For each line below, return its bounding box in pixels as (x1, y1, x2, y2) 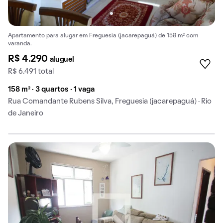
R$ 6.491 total (8, 68, 54, 75)
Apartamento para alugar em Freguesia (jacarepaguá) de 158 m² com (8, 33, 198, 38)
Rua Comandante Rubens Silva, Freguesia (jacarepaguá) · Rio (8, 98, 212, 105)
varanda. (8, 41, 32, 46)
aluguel (49, 56, 74, 63)
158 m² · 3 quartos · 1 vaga (8, 86, 95, 93)
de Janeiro (8, 110, 43, 117)
